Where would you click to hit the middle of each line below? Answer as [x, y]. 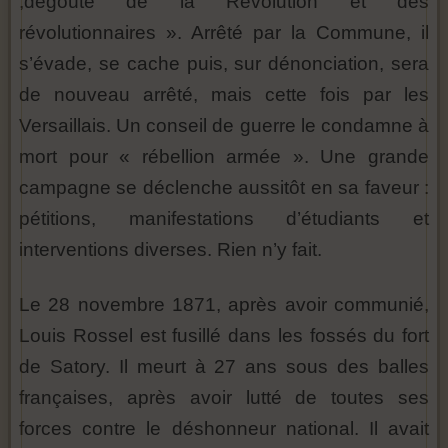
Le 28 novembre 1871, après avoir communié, [224, 305]
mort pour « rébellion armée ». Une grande [224, 157]
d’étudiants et [358, 219]
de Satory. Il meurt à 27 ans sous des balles [224, 367]
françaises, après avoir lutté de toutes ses [224, 398]
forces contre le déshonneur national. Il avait [224, 429]
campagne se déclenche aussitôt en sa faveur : [224, 188]
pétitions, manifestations [153, 219]
